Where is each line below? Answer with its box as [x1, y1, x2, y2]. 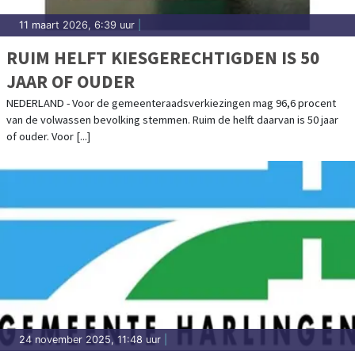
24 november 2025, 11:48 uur [19, 333, 161, 345]
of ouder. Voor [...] [6, 128, 90, 143]
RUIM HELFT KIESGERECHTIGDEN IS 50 [6, 45, 319, 69]
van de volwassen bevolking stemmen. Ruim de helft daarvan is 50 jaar [6, 112, 338, 127]
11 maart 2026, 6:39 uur [19, 18, 135, 31]
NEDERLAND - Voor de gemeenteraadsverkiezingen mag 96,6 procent [6, 95, 336, 110]
